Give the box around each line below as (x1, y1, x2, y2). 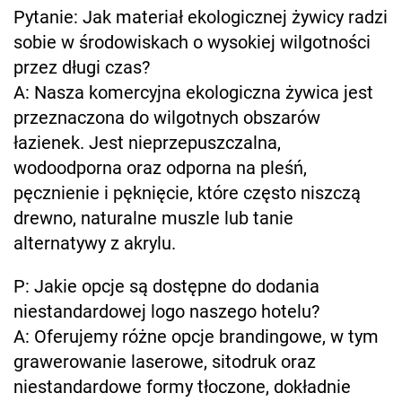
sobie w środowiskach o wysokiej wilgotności (13, 31, 371, 53)
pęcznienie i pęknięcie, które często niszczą (13, 181, 361, 204)
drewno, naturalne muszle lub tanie (13, 206, 293, 229)
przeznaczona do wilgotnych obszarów (13, 106, 320, 128)
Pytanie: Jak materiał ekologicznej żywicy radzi (13, 5, 388, 28)
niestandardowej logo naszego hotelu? (13, 300, 319, 322)
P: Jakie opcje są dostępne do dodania (13, 275, 319, 297)
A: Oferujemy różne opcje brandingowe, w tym (13, 325, 379, 347)
